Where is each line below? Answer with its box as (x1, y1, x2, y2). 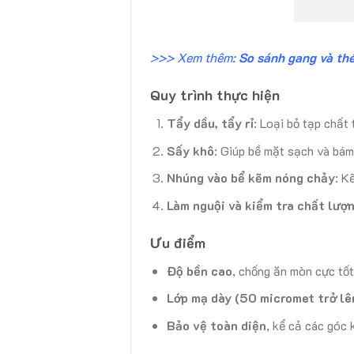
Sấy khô (166, 141, 214, 159)
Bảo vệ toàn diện (166, 316, 266, 333)
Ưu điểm (150, 232, 206, 252)
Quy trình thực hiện (150, 85, 281, 104)
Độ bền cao (166, 262, 232, 279)
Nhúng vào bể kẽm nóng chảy (166, 169, 335, 186)
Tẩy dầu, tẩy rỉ (166, 114, 254, 131)
